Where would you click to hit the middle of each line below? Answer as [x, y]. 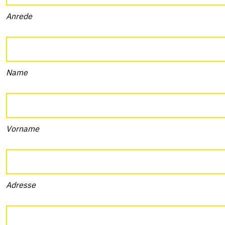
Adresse [21, 185]
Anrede [19, 16]
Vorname [23, 129]
